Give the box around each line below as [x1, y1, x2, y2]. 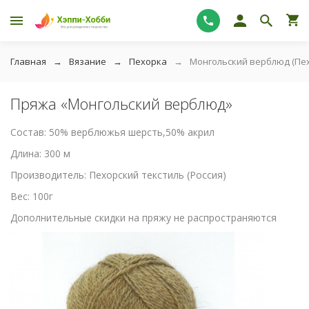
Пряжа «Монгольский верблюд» [10, 93, 232, 114]
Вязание [69, 55, 106, 68]
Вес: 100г [10, 190, 53, 203]
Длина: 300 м [10, 147, 70, 160]
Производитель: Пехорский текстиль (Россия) [10, 168, 226, 181]
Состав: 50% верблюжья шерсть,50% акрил [10, 126, 215, 139]
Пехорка [129, 55, 167, 68]
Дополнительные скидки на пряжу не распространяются [10, 211, 277, 224]
